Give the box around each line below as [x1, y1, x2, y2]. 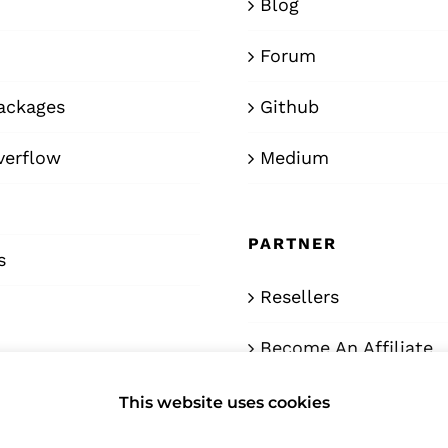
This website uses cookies [118, 393, 330, 413]
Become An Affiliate [260, 337, 433, 359]
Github [260, 96, 319, 118]
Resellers [260, 286, 339, 308]
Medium [260, 147, 329, 169]
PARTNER [248, 234, 337, 254]
